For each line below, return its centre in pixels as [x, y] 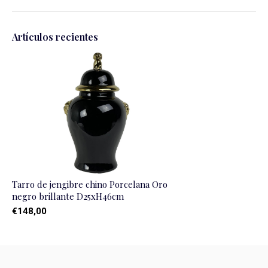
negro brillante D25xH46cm [68, 196]
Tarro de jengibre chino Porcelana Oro [90, 184]
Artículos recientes [55, 37]
